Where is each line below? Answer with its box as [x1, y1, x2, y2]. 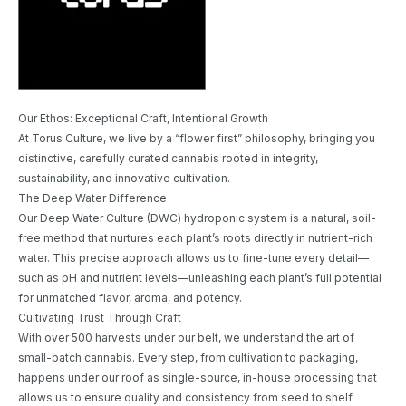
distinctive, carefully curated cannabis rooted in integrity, [18, 151, 318, 166]
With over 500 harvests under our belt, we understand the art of [18, 331, 354, 345]
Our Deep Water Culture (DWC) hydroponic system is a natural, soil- [18, 211, 376, 226]
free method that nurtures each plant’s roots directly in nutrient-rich [18, 231, 372, 246]
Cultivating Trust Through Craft [18, 311, 181, 325]
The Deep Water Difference [18, 191, 167, 206]
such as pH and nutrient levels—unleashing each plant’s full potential [18, 271, 382, 285]
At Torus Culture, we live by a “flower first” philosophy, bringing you [18, 131, 375, 146]
